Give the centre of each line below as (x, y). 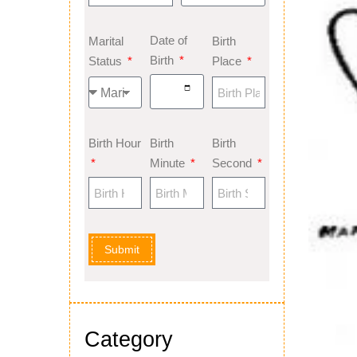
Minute (169, 163)
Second (233, 163)
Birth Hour (115, 143)
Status (107, 61)
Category (129, 339)
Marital (106, 41)
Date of (169, 41)
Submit (122, 250)
